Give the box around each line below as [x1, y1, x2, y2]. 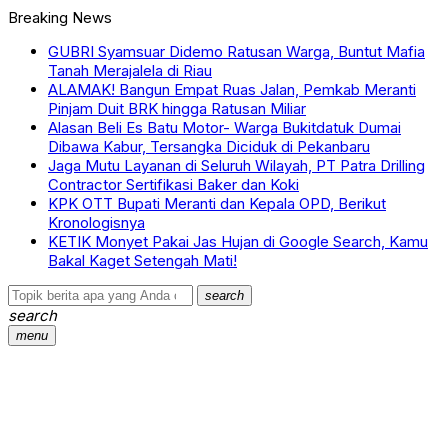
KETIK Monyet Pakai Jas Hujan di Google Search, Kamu [48, 232, 428, 251]
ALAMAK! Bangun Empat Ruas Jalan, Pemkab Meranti [48, 80, 416, 99]
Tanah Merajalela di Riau [48, 61, 212, 80]
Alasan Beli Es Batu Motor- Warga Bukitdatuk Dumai [48, 118, 401, 137]
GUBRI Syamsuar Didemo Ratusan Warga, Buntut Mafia [48, 42, 425, 61]
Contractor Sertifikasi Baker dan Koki [48, 175, 299, 194]
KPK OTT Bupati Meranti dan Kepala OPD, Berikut [48, 194, 386, 213]
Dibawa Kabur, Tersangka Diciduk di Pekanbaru [48, 137, 370, 156]
